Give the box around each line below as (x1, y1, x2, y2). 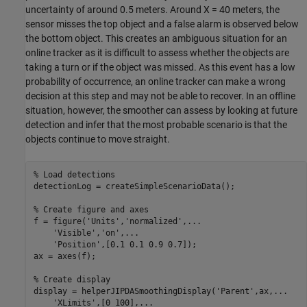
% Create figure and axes (33, 204, 149, 214)
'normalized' (124, 216, 182, 226)
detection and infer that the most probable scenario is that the (25, 119, 287, 131)
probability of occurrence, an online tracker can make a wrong (25, 76, 286, 88)
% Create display (33, 274, 110, 284)
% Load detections (33, 169, 115, 180)
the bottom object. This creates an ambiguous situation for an (25, 33, 287, 45)
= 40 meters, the (210, 4, 280, 16)
